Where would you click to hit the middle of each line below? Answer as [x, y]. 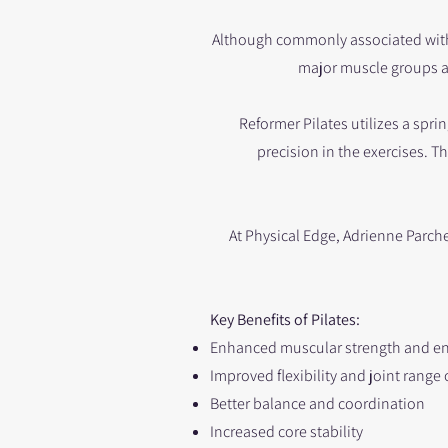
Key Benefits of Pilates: [285, 319]
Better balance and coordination [317, 403]
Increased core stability [286, 431]
